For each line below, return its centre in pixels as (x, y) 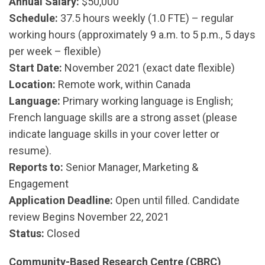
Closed (62, 233)
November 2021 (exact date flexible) (148, 68)
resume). (30, 151)
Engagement (39, 184)
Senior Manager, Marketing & (131, 167)
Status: (27, 233)
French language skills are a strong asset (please (123, 117)
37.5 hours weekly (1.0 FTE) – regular (146, 18)
